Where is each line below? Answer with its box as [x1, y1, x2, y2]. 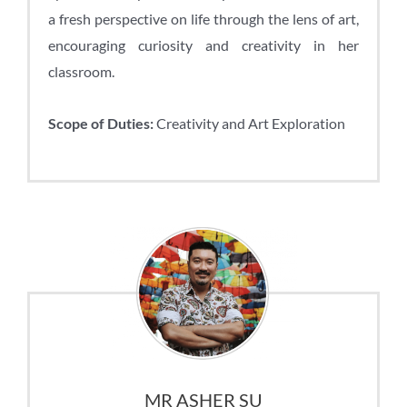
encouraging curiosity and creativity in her [48, 35, 359, 54]
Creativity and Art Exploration [154, 114, 345, 132]
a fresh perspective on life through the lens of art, [48, 9, 359, 27]
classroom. [48, 62, 114, 80]
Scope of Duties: [48, 114, 154, 132]
